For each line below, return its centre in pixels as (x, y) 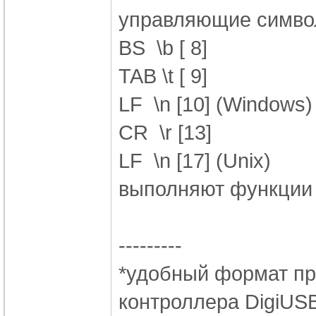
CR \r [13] (165, 132)
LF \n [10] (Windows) (215, 104)
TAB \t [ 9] (163, 75)
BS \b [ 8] (163, 47)
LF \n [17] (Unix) (195, 160)
